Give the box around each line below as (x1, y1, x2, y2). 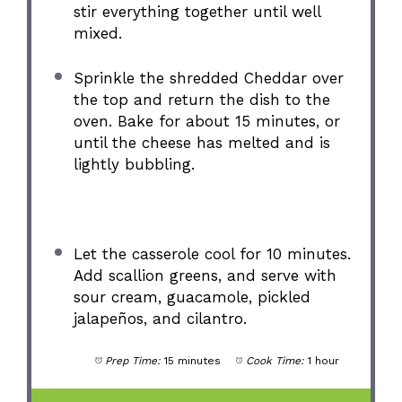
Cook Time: (245, 354, 304, 368)
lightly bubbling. (73, 154, 195, 173)
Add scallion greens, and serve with (73, 266, 336, 284)
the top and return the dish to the (73, 90, 330, 109)
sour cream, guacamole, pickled (73, 287, 310, 306)
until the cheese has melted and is (73, 133, 330, 152)
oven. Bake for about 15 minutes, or (73, 111, 340, 130)
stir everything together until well (73, 3, 320, 22)
